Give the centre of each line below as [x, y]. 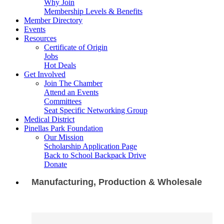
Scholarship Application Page [90, 146]
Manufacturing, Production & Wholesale [117, 182]
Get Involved [45, 74]
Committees [63, 101]
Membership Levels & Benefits [93, 11]
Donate [55, 164]
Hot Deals [60, 65]
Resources [40, 38]
